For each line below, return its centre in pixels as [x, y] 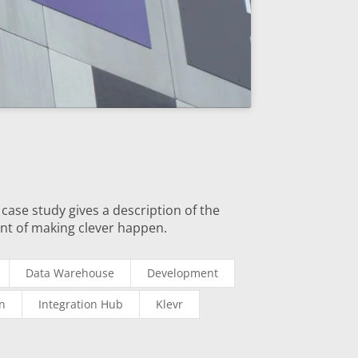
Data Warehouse [70, 273]
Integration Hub [81, 304]
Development [183, 273]
